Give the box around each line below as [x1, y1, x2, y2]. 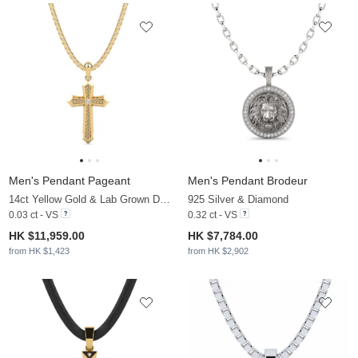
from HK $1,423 [9, 246, 70, 257]
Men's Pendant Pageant [9, 174, 130, 188]
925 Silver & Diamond [188, 193, 288, 206]
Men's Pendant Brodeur [188, 174, 308, 188]
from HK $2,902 [188, 246, 249, 257]
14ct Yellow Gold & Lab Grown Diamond [160, 193, 170, 206]
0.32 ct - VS [188, 209, 237, 221]
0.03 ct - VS [9, 209, 58, 221]
